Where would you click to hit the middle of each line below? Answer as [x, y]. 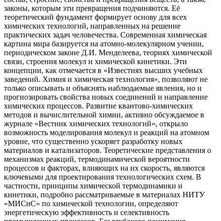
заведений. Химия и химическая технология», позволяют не [106, 79]
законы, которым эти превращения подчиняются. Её [92, 8]
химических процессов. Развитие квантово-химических [98, 106]
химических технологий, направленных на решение [92, 26]
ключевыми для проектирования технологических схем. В [103, 177]
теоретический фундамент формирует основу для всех [95, 17]
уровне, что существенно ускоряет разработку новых [93, 141]
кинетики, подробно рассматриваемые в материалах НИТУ [104, 194]
